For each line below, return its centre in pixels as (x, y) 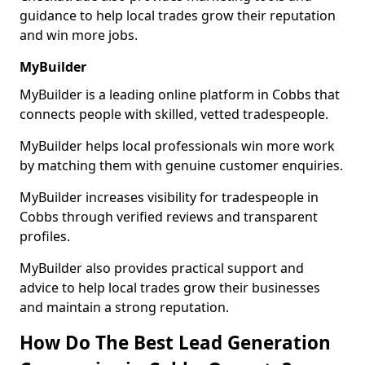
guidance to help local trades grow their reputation (178, 15)
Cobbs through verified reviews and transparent (169, 217)
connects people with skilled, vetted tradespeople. (174, 114)
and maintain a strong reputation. (124, 307)
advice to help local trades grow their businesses (170, 288)
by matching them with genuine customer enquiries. (181, 165)
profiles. (45, 236)
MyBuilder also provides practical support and (162, 268)
